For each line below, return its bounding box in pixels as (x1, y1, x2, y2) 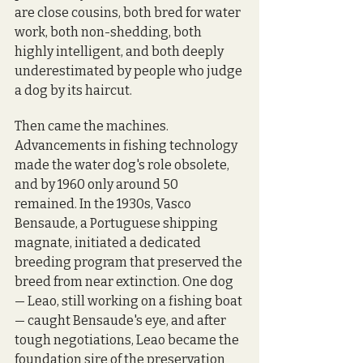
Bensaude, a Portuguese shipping (15, 215, 220, 231)
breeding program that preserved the (15, 254, 245, 270)
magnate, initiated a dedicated (15, 234, 203, 250)
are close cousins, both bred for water (15, 4, 243, 20)
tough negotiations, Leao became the (15, 331, 241, 348)
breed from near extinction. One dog (15, 273, 236, 289)
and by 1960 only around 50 (15, 176, 181, 192)
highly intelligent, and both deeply (15, 43, 226, 59)
